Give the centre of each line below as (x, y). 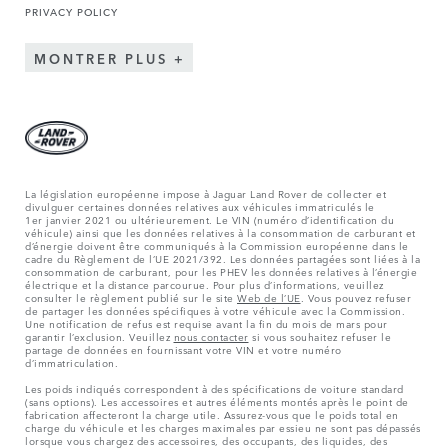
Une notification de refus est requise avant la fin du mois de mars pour (206, 322)
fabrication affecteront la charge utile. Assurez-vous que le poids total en (212, 413)
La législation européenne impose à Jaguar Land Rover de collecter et (205, 192)
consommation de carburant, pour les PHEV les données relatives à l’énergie (221, 270)
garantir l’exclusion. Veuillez (99, 335)
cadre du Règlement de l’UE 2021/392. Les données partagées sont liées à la (222, 257)
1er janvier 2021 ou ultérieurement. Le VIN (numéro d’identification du (209, 218)
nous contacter (211, 335)
